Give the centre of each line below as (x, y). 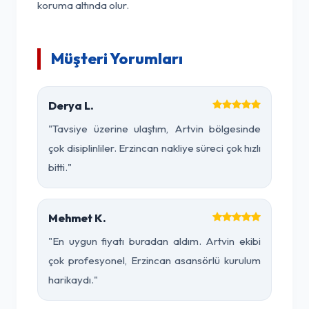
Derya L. (71, 106)
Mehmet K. (77, 218)
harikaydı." (73, 280)
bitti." (60, 167)
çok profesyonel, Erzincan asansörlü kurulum (154, 260)
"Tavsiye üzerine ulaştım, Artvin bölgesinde (154, 129)
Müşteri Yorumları (117, 59)
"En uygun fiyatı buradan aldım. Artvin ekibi (154, 241)
